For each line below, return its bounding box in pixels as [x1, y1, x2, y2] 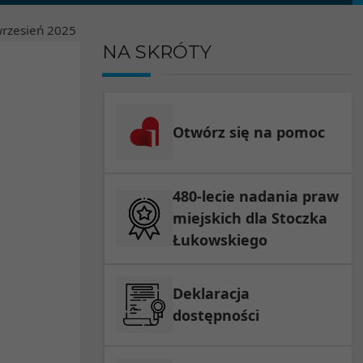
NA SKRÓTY [101, 40, 211, 63]
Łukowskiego [173, 230, 268, 250]
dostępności [173, 305, 260, 326]
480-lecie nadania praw [173, 186, 340, 207]
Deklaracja [173, 284, 250, 304]
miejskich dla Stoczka [173, 208, 328, 228]
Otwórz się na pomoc [173, 122, 326, 142]
